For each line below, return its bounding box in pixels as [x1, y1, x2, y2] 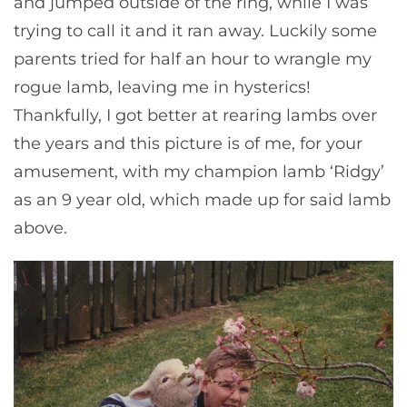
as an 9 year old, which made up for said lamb [14, 189, 391, 210]
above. [14, 217, 67, 238]
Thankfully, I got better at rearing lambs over [14, 104, 377, 125]
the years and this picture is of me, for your [14, 133, 362, 154]
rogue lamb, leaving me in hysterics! [14, 76, 311, 97]
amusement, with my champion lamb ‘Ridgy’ [14, 161, 384, 182]
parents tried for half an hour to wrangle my [14, 48, 372, 69]
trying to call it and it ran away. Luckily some [14, 20, 377, 41]
